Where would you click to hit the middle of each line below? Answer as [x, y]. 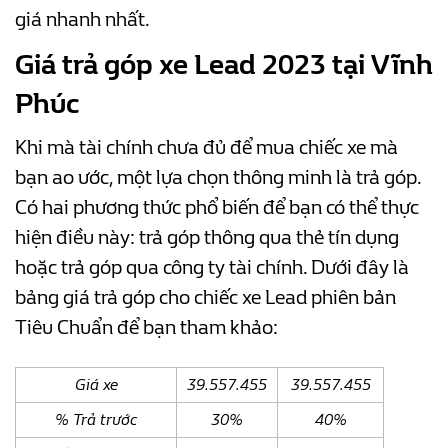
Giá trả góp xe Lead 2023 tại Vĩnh [224, 64]
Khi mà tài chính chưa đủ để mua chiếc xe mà [206, 147]
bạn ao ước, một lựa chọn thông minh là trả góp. [218, 177]
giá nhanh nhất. [82, 19]
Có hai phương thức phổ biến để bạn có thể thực [217, 207]
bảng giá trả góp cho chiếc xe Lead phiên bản [205, 297]
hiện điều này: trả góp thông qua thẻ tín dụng [207, 237]
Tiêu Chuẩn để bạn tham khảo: [146, 327]
